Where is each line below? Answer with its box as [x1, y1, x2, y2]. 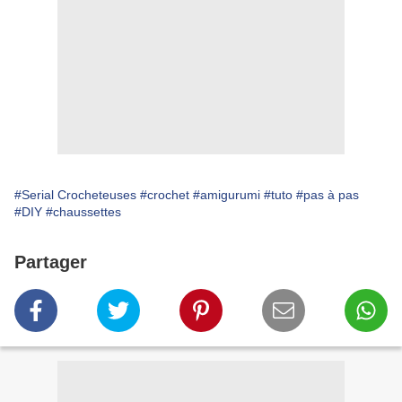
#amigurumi [193, 188, 260, 203]
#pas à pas [296, 188, 359, 203]
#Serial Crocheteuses [14, 188, 136, 203]
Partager [14, 252, 87, 273]
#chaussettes [46, 205, 121, 220]
